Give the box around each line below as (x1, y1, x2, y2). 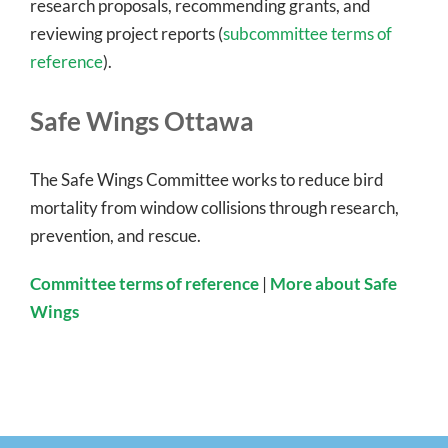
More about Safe (270, 272, 397, 294)
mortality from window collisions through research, (30, 196, 399, 218)
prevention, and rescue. (30, 224, 201, 246)
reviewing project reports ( (30, 23, 223, 45)
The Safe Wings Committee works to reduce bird (30, 168, 384, 190)
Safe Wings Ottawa (30, 105, 254, 136)
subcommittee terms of (223, 23, 392, 45)
